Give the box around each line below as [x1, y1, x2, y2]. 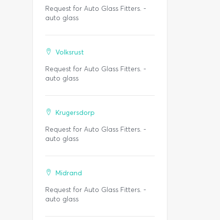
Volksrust [55, 48, 84, 56]
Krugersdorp [55, 109, 95, 117]
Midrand [55, 169, 82, 177]
